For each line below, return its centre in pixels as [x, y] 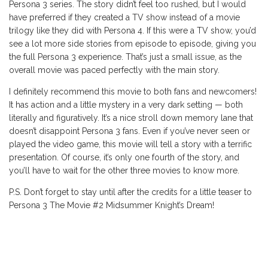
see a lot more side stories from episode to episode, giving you [133, 43]
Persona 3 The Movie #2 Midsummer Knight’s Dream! [112, 205]
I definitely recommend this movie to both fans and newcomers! [133, 91]
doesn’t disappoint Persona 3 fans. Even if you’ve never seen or [130, 131]
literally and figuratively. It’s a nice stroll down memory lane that [131, 118]
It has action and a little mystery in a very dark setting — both [126, 104]
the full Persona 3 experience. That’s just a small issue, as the [125, 57]
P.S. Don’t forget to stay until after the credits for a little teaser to [130, 192]
